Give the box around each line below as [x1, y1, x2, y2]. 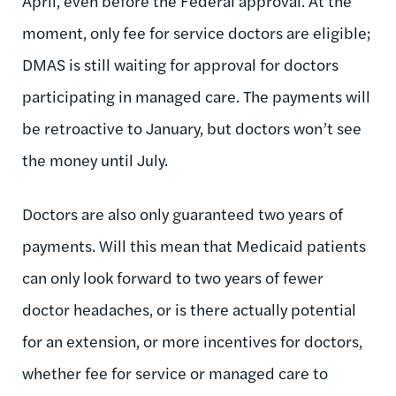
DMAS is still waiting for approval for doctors [22, 52, 339, 75]
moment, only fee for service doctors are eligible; [22, 20, 370, 43]
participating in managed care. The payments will [22, 84, 370, 107]
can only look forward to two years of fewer [22, 265, 324, 288]
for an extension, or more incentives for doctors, [22, 329, 362, 352]
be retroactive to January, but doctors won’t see [22, 116, 362, 139]
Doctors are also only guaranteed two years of [22, 202, 343, 225]
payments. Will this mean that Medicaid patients [22, 233, 366, 256]
